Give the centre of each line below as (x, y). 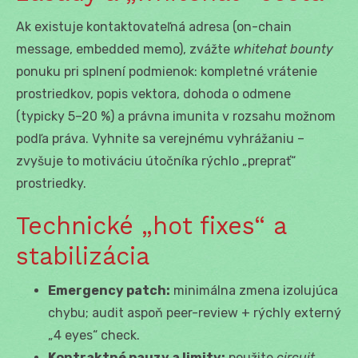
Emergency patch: (109, 290)
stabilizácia (83, 256)
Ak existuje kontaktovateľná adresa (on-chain (154, 26)
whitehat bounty (283, 49)
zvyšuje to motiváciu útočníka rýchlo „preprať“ (156, 161)
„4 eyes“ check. (94, 335)
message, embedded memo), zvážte (125, 49)
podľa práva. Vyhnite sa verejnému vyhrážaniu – (160, 138)
